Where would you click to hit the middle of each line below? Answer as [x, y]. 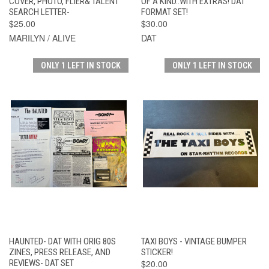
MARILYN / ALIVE [42, 38]
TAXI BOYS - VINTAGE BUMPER [194, 241]
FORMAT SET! [164, 12]
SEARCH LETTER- [39, 12]
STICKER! [157, 252]
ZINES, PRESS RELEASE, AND [60, 252]
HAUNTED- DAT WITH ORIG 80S [62, 241]
